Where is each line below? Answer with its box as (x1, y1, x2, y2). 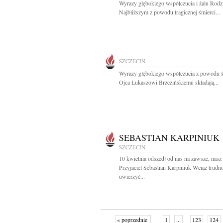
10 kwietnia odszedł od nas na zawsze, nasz (119, 154, 222, 162)
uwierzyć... (119, 172, 145, 180)
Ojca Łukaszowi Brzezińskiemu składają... (119, 78, 219, 86)
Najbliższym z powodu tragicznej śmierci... (119, 8, 220, 16)
